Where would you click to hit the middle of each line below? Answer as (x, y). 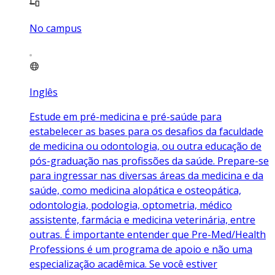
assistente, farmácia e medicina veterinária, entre (142, 220)
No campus (56, 29)
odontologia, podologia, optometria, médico (131, 205)
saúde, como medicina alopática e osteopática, (135, 191)
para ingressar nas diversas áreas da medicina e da (146, 176)
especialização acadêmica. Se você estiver (123, 264)
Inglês (44, 92)
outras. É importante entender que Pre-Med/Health (148, 235)
